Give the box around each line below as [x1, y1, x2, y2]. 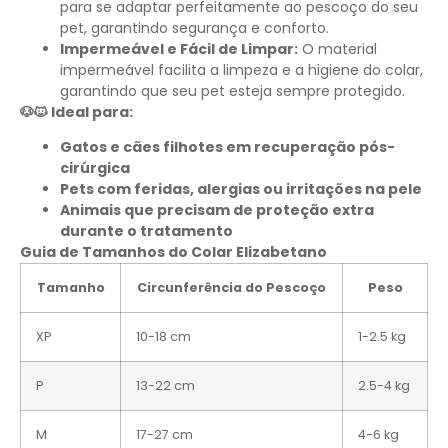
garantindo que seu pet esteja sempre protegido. [60, 80, 405, 101]
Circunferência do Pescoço [137, 279, 326, 297]
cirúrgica [60, 158, 130, 179]
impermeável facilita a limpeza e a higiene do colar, [60, 59, 423, 80]
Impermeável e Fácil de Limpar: [60, 38, 298, 59]
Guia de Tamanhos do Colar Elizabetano [20, 242, 327, 263]
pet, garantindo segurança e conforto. [60, 17, 329, 38]
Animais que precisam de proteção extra [60, 200, 374, 221]
